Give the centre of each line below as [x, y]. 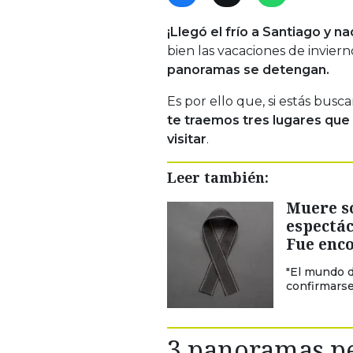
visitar [187, 139]
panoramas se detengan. [250, 69]
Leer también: [218, 177]
